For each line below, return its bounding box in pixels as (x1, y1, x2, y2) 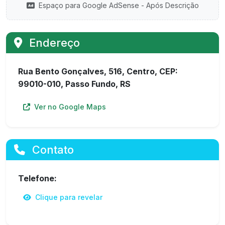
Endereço (26, 36, 80, 49)
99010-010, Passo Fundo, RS (18, 79, 131, 89)
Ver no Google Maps (32, 102, 106, 111)
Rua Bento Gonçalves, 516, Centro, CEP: (18, 66, 178, 76)
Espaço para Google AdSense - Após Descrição (36, 1, 199, 10)
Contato (29, 143, 74, 156)
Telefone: (18, 173, 57, 183)
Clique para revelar (33, 193, 102, 201)
